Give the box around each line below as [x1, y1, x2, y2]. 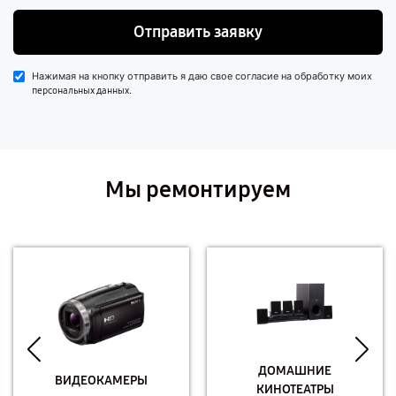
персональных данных [32, 85, 129, 96]
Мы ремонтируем [105, 176, 291, 203]
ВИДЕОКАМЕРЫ [55, 372, 148, 388]
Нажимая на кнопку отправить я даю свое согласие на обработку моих [32, 70, 372, 82]
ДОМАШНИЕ [258, 363, 331, 378]
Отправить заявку [133, 22, 263, 42]
